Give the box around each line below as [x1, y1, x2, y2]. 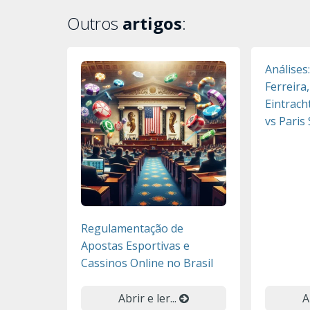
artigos [122, 12, 182, 35]
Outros [67, 12, 122, 35]
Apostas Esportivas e [81, 238, 190, 253]
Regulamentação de [81, 221, 183, 236]
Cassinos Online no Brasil [81, 255, 213, 271]
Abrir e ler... [118, 291, 179, 306]
